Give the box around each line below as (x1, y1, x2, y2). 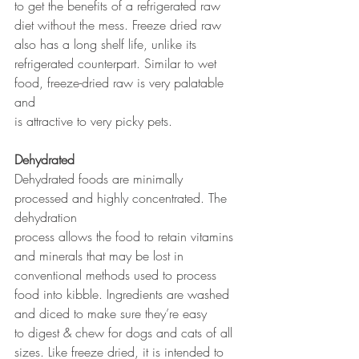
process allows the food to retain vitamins (14, 227, 237, 245)
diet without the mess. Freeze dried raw (14, 15, 225, 34)
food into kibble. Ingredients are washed (14, 284, 233, 303)
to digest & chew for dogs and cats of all (14, 323, 236, 341)
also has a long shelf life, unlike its (14, 34, 200, 53)
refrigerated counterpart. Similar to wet (14, 54, 220, 72)
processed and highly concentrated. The (14, 188, 231, 207)
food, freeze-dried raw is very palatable (14, 73, 228, 91)
